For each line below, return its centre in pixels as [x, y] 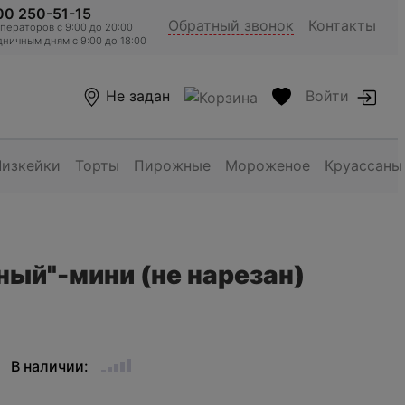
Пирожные [173, 165]
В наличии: [50, 366]
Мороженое [268, 165]
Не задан [138, 96]
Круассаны [364, 165]
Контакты [342, 25]
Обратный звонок [231, 25]
